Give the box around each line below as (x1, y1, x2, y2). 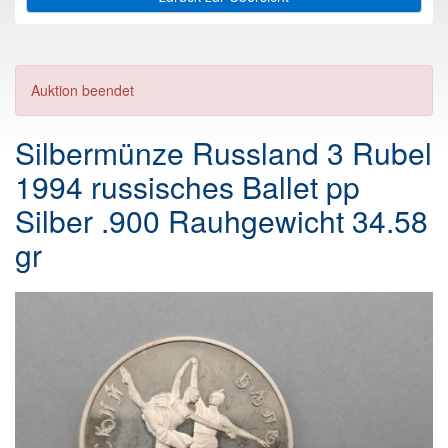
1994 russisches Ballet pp (15, 165, 360, 209)
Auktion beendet (31, 80, 134, 100)
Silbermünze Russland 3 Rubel (15, 131, 432, 175)
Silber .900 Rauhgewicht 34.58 (15, 199, 428, 243)
